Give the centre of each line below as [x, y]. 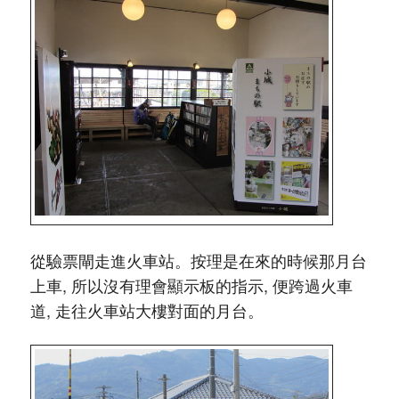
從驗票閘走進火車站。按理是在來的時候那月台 [198, 260]
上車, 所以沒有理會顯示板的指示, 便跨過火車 [191, 285]
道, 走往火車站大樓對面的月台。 [147, 309]
